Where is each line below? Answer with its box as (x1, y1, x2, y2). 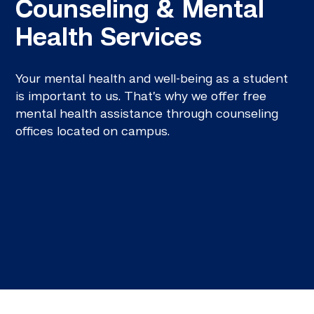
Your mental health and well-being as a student (15, 72, 289, 86)
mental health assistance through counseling (15, 107, 279, 121)
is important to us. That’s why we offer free (15, 90, 267, 103)
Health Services (15, 25, 203, 52)
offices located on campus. (15, 125, 170, 138)
